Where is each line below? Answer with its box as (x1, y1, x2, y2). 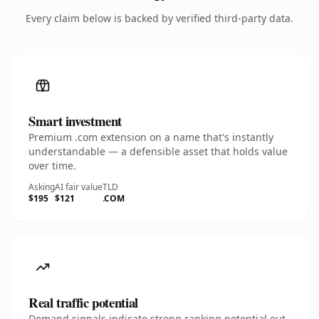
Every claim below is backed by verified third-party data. (26, 11, 293, 25)
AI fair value (55, 181, 103, 193)
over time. (28, 159, 76, 172)
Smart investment (28, 111, 122, 130)
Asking (28, 181, 55, 193)
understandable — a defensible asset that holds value (28, 145, 288, 158)
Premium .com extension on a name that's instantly (28, 130, 273, 144)
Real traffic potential (28, 293, 138, 312)
